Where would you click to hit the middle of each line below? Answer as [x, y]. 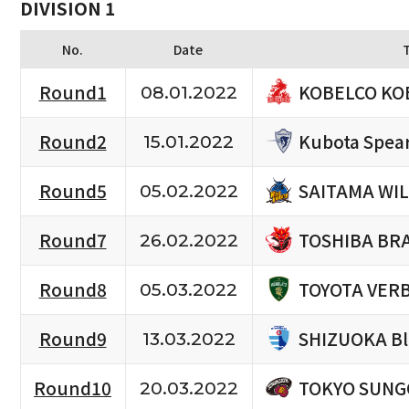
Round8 [73, 290]
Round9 [73, 339]
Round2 [73, 142]
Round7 [73, 241]
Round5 [73, 191]
